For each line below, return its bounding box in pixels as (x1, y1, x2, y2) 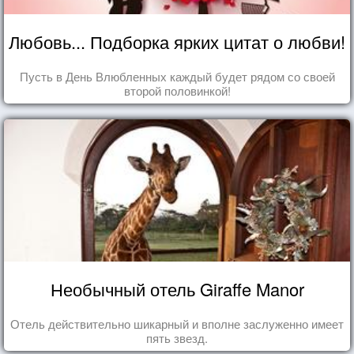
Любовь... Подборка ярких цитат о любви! (9, 28, 345, 54)
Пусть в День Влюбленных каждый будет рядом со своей (19, 67, 335, 85)
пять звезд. (146, 329, 208, 346)
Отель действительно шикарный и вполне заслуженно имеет (10, 314, 344, 332)
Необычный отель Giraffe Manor (50, 276, 304, 301)
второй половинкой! (123, 81, 231, 99)
